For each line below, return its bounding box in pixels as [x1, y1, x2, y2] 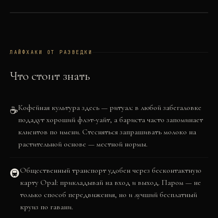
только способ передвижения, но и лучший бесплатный [20, 190, 197, 200]
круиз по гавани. [20, 202, 73, 212]
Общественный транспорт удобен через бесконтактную [20, 165, 201, 175]
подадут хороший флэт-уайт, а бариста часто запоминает [18, 115, 203, 125]
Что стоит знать [10, 68, 90, 83]
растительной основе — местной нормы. [18, 139, 147, 149]
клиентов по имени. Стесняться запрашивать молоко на [18, 127, 196, 137]
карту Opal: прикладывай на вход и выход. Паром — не [20, 178, 201, 187]
